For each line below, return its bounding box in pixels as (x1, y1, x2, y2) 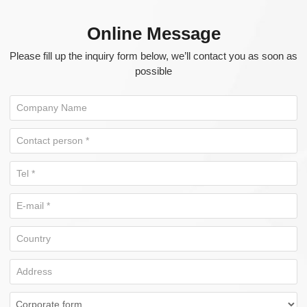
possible (135, 66, 172, 77)
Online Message (86, 23, 221, 43)
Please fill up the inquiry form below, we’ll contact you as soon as (10, 51, 297, 62)
